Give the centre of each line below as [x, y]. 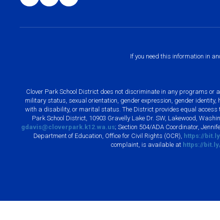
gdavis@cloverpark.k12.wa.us [68, 127]
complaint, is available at [147, 144]
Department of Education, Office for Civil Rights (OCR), [108, 136]
